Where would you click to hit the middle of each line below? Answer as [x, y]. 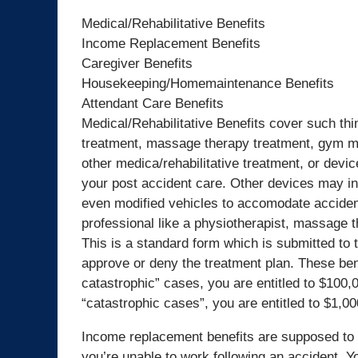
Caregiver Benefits [137, 64]
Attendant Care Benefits [153, 103]
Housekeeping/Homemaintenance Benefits [208, 84]
